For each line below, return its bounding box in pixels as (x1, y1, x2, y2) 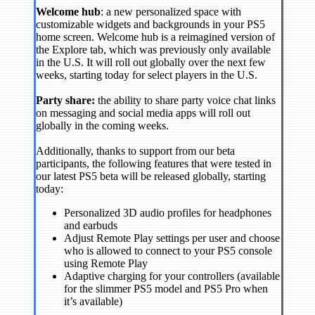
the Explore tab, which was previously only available (36, 43, 271, 56)
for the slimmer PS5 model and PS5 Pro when (64, 282, 268, 295)
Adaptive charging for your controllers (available (64, 269, 280, 282)
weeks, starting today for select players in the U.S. (36, 68, 257, 81)
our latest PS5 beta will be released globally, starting (36, 169, 266, 182)
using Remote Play (64, 257, 148, 269)
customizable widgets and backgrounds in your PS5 (36, 18, 265, 30)
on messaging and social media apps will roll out (36, 106, 250, 119)
